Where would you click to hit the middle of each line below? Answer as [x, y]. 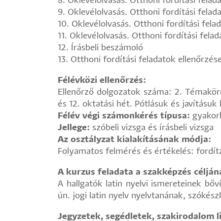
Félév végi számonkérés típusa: [125, 116]
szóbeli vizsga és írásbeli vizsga [153, 128]
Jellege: [75, 128]
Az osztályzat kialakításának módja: [134, 140]
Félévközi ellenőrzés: [102, 81]
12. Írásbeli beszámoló [100, 48]
